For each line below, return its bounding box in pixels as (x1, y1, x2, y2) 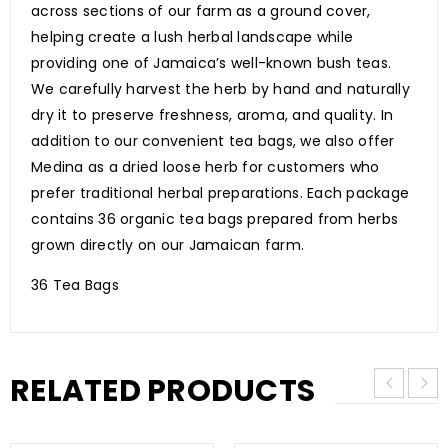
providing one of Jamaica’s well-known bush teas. (31, 53, 391, 74)
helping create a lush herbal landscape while (31, 27, 353, 48)
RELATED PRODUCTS (10, 370, 315, 413)
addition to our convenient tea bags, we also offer (31, 131, 395, 152)
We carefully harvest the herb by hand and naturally (31, 79, 410, 100)
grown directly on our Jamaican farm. (31, 235, 304, 256)
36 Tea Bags (31, 275, 119, 296)
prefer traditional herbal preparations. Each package (31, 183, 409, 204)
